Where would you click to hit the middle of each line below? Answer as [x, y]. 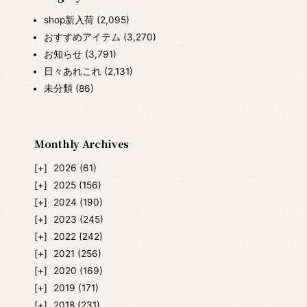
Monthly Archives [82, 144]
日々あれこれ [72, 71]
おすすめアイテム [82, 37]
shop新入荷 [69, 20]
